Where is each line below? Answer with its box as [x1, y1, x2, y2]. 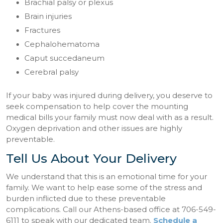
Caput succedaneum [24, 54, 105, 63]
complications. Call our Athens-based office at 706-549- [6, 205, 217, 214]
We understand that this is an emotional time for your [6, 172, 208, 181]
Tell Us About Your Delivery [6, 151, 177, 166]
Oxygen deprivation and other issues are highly [6, 124, 183, 133]
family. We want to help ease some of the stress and [6, 183, 203, 192]
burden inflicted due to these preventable [6, 194, 166, 203]
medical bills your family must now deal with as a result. [6, 113, 214, 122]
